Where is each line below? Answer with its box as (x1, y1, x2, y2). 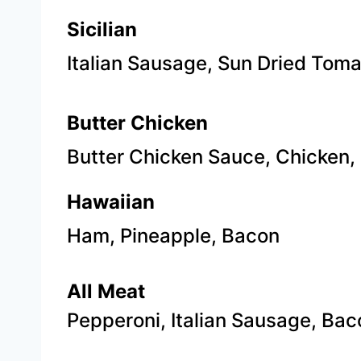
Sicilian (67, 18, 137, 41)
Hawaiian (67, 190, 155, 214)
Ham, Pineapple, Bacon (67, 224, 280, 247)
